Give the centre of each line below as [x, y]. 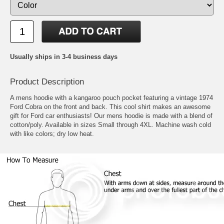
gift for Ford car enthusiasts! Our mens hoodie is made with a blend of [111, 116]
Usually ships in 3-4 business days [64, 57]
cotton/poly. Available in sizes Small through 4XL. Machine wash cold [110, 125]
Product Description [47, 82]
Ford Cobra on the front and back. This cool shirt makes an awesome [110, 107]
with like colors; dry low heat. [52, 134]
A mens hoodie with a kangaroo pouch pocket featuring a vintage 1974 [111, 98]
